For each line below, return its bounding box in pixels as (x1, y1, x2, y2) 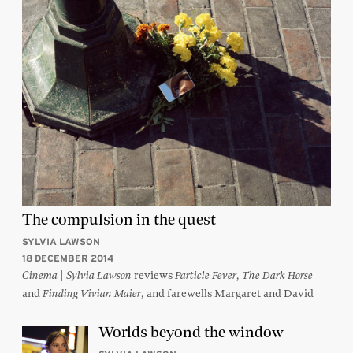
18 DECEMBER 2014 (22, 253, 113, 264)
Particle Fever (175, 269, 236, 283)
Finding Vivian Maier (43, 287, 141, 301)
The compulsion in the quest (22, 210, 216, 230)
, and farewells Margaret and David (141, 286, 314, 301)
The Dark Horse (242, 269, 313, 283)
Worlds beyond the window (98, 322, 284, 343)
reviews (132, 268, 175, 283)
